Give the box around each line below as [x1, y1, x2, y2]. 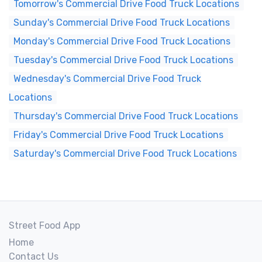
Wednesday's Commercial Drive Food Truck [13, 73, 201, 84]
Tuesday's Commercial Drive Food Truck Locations [13, 54, 233, 65]
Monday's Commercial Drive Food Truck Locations [13, 36, 230, 47]
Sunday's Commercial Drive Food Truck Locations [13, 17, 230, 28]
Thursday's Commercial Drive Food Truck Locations [13, 111, 238, 122]
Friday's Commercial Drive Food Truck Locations [13, 129, 223, 140]
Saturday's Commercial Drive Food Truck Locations [13, 148, 237, 159]
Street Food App [9, 220, 80, 231]
